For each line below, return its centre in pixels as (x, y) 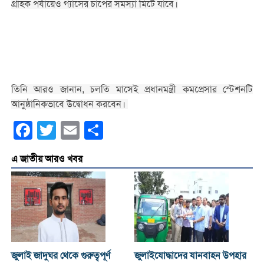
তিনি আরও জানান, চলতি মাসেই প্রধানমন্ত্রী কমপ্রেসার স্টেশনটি (132, 90)
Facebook (53, 131)
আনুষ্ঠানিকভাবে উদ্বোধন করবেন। (69, 104)
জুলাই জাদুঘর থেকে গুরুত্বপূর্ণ (60, 256)
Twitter (70, 131)
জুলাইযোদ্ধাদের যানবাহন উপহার (191, 256)
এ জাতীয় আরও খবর (47, 159)
